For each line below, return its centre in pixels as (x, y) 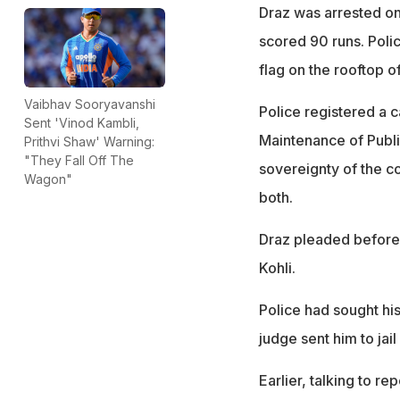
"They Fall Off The (79, 160)
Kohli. (277, 267)
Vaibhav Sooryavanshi (90, 104)
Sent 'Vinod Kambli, (82, 122)
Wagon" (48, 179)
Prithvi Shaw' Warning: (89, 141)
